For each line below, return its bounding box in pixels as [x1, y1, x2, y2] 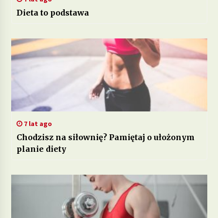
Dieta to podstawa [16, 7, 89, 18]
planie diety [16, 144, 66, 154]
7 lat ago [22, 119, 52, 128]
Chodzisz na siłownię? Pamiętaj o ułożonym [16, 132, 195, 142]
